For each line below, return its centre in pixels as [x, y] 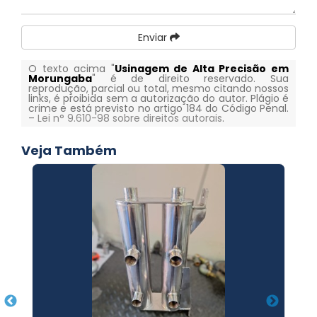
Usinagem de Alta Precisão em [202, 69]
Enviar [154, 38]
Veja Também [69, 150]
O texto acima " [71, 69]
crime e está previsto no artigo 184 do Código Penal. [158, 108]
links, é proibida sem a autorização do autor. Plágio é [158, 98]
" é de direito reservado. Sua [190, 79]
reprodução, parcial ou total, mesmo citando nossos [158, 88]
